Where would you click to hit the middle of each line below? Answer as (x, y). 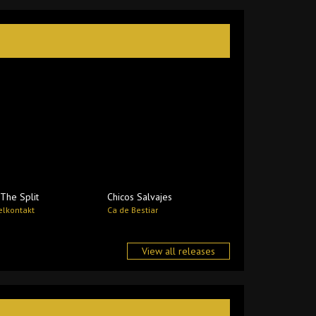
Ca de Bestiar (132, 210)
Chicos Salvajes (139, 197)
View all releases (178, 251)
